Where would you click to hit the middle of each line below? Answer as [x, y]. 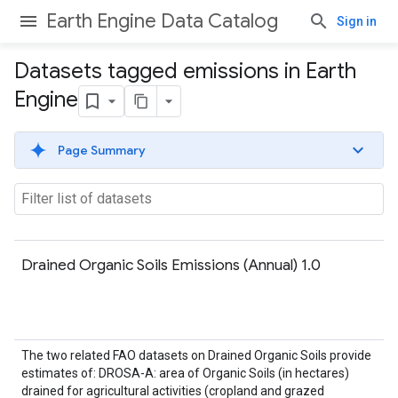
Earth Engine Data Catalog [162, 21]
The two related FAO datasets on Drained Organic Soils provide [196, 355]
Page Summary [102, 150]
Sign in [357, 21]
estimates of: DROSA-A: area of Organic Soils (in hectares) [185, 373]
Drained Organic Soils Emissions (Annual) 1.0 [171, 265]
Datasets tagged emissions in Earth [185, 71]
